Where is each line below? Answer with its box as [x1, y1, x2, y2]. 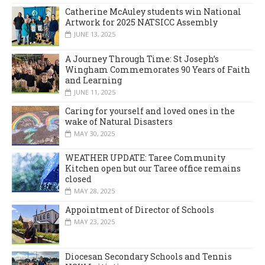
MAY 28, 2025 [74, 186, 115, 196]
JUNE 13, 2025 [74, 30, 115, 39]
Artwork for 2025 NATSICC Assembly [65, 17, 218, 28]
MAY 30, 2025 [74, 128, 115, 138]
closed [65, 173, 92, 185]
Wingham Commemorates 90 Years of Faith [65, 63, 250, 75]
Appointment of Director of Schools [65, 204, 214, 216]
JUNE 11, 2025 [74, 87, 115, 96]
